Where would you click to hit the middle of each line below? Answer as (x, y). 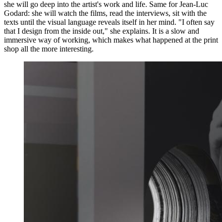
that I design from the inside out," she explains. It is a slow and (102, 31)
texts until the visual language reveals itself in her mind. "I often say (109, 22)
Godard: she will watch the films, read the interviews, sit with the (105, 13)
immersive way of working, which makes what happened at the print (111, 40)
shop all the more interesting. (49, 49)
